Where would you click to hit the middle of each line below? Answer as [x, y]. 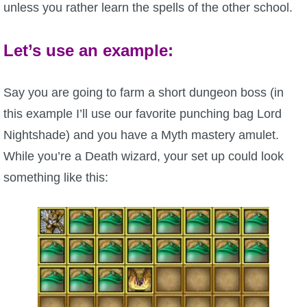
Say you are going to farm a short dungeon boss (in [144, 93]
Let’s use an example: [88, 51]
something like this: [56, 178]
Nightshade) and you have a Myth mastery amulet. [141, 135]
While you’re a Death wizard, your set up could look [144, 157]
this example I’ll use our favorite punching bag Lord [143, 114]
